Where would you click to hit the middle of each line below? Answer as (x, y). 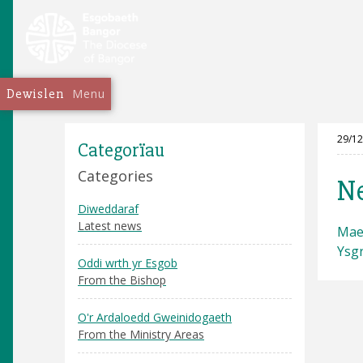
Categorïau (121, 150)
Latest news (110, 226)
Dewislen (35, 94)
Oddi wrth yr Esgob (128, 263)
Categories (115, 176)
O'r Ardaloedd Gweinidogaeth (155, 317)
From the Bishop (122, 280)
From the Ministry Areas (141, 334)
